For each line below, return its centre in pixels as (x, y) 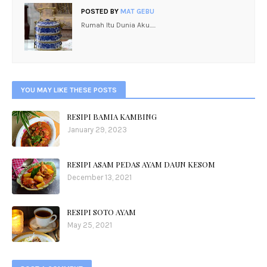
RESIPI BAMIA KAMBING (112, 117)
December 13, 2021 (100, 177)
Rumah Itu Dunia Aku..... (118, 25)
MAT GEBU (136, 11)
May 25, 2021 (90, 225)
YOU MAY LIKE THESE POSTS (69, 90)
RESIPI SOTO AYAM (101, 212)
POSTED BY (100, 11)
